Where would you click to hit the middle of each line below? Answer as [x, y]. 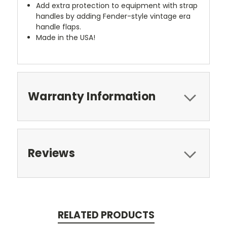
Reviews [51, 153]
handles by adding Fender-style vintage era [113, 16]
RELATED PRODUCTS [106, 215]
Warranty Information [92, 96]
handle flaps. [59, 27]
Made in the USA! [66, 37]
